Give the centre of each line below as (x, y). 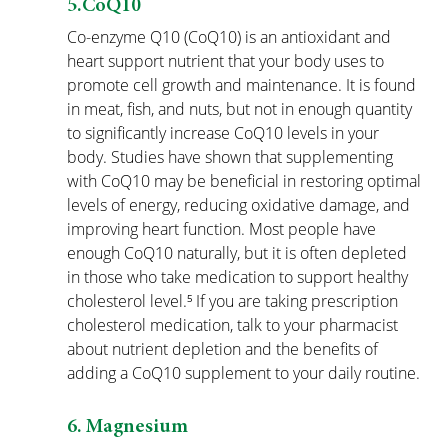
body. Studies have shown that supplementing (232, 157)
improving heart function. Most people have (224, 229)
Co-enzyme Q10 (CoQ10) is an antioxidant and (231, 37)
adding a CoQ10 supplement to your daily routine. (244, 373)
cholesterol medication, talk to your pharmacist (235, 325)
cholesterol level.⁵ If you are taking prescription (235, 301)
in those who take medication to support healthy (240, 277)
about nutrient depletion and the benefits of (225, 349)
